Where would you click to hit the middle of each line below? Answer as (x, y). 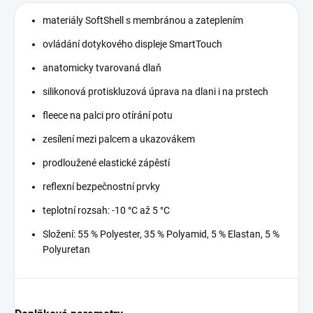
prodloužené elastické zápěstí (106, 163)
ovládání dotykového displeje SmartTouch (132, 44)
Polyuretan (66, 250)
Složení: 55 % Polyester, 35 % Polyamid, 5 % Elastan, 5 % (161, 234)
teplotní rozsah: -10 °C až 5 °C (106, 211)
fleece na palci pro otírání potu (108, 116)
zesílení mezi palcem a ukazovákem (119, 139)
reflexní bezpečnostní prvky (101, 187)
